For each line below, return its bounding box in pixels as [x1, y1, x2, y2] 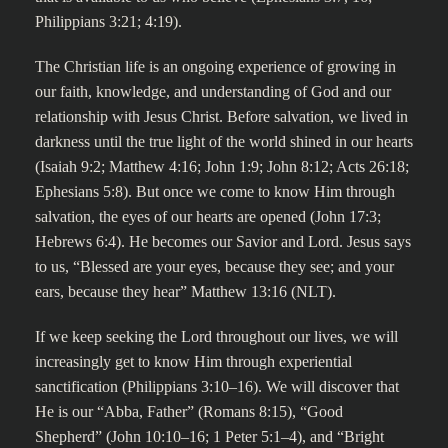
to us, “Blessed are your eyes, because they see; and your [35, 258, 394, 275]
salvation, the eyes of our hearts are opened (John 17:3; [35, 208, 381, 225]
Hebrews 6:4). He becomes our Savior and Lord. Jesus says [35, 233, 411, 250]
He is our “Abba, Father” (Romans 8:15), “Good [35, 403, 343, 420]
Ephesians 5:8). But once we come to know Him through [35, 183, 395, 200]
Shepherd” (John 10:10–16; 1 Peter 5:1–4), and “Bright [35, 428, 384, 445]
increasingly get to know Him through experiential [35, 353, 352, 370]
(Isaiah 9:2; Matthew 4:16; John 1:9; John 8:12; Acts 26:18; [35, 158, 409, 175]
